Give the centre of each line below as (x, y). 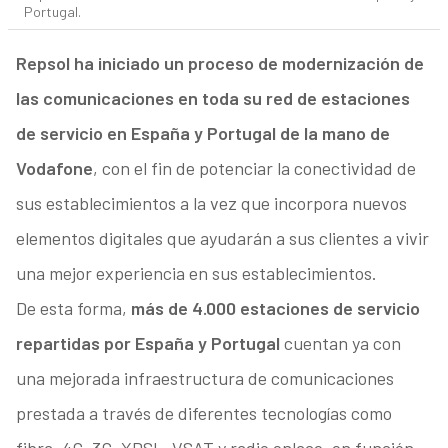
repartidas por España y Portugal (147, 343)
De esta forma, (73, 308)
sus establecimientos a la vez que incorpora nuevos (211, 203)
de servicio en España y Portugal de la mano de (202, 133)
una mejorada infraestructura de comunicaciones (204, 378)
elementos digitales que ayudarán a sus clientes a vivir (222, 238)
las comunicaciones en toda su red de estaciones (212, 98)
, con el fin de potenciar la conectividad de (254, 168)
